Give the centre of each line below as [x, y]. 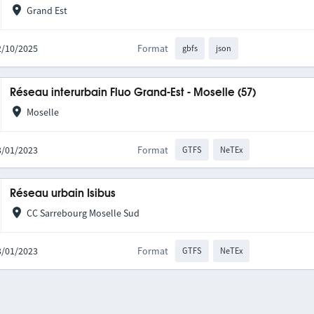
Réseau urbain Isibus [63, 194]
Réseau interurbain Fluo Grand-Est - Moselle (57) [133, 93]
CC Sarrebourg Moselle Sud [83, 213]
